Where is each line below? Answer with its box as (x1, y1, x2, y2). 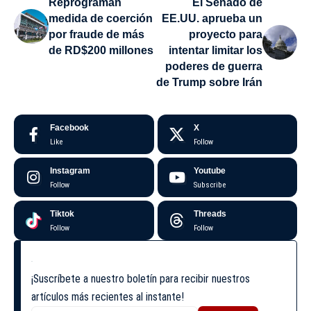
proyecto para (189, 28, 262, 41)
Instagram (50, 166, 90, 176)
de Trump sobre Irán (156, 76, 262, 89)
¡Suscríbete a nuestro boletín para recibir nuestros (31, 272, 250, 286)
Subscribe (193, 180, 226, 190)
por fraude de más (49, 28, 144, 41)
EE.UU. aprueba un (162, 12, 262, 25)
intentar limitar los (169, 44, 262, 57)
